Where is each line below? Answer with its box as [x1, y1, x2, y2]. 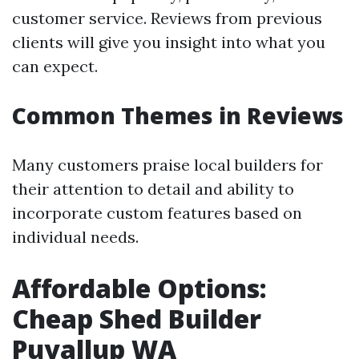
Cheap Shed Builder [12, 301, 261, 336]
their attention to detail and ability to [12, 179, 294, 199]
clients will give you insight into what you [12, 32, 325, 52]
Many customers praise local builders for [12, 155, 323, 175]
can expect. [12, 56, 98, 76]
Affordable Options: [12, 271, 267, 305]
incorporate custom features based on [12, 203, 302, 223]
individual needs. [12, 227, 139, 247]
